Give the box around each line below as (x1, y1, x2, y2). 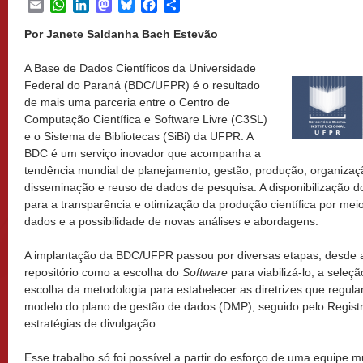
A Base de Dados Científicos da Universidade (24, 62, 256, 75)
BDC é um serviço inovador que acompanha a (24, 147, 261, 160)
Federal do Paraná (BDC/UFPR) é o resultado (24, 79, 260, 92)
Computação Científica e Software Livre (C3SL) (24, 113, 267, 126)
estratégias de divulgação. (24, 317, 159, 330)
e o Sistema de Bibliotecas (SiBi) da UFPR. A (24, 130, 253, 143)
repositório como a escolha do (24, 266, 182, 279)
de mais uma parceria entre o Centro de (24, 96, 230, 109)
